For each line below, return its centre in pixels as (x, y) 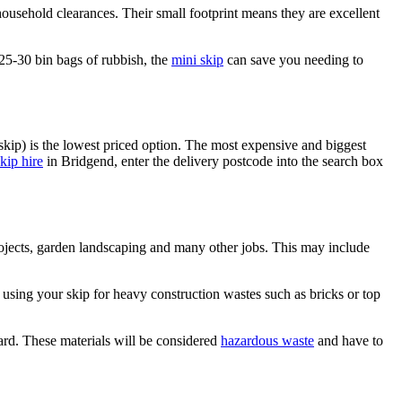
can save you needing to (293, 60)
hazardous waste (267, 340)
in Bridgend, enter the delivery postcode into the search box (213, 162)
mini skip (197, 60)
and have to (349, 340)
